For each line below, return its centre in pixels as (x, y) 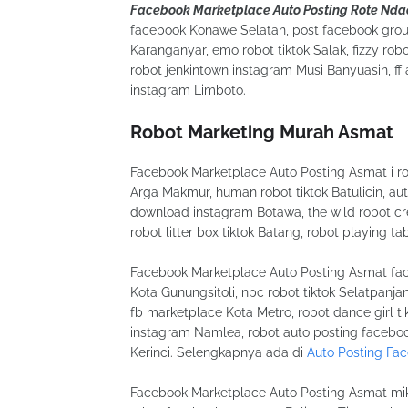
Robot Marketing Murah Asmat (262, 132)
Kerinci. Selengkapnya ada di (219, 352)
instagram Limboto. (188, 90)
